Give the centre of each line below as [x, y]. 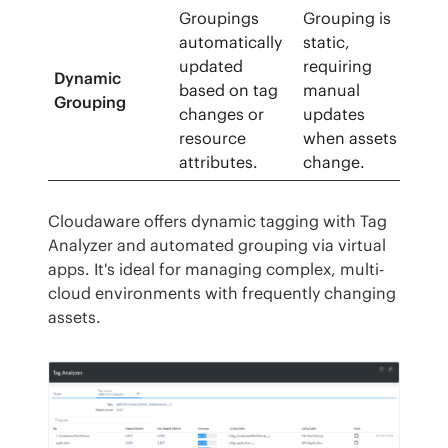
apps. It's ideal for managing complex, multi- [216, 269]
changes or [222, 114]
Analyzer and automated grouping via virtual [217, 245]
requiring [338, 66]
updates [334, 114]
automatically [231, 42]
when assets [350, 138]
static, [327, 42]
